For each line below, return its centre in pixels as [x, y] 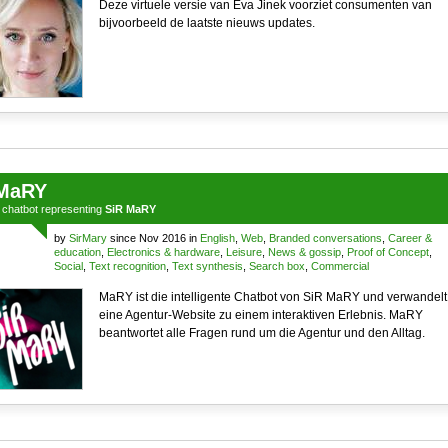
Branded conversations [325, 238]
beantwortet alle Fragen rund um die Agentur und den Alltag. [261, 333]
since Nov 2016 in [153, 238]
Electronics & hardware [163, 252]
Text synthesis [207, 266]
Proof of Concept [387, 252]
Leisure [243, 252]
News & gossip [304, 252]
